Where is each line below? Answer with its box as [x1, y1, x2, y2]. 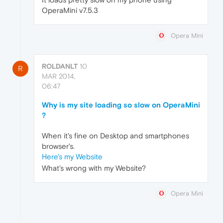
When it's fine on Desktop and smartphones [42, 131, 189, 140]
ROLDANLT [42, 62, 78, 71]
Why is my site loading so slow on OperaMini [42, 101, 200, 110]
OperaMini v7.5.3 [42, 5, 98, 14]
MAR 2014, [42, 72, 75, 81]
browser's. [42, 142, 75, 151]
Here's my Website [42, 152, 103, 161]
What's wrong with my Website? [42, 164, 146, 173]
